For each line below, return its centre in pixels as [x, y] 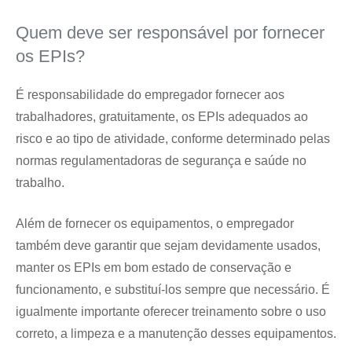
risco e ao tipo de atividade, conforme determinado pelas [173, 139]
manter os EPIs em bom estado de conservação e [154, 268]
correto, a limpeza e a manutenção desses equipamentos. [176, 334]
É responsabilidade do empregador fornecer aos [150, 95]
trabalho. [40, 183]
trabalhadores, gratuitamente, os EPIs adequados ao [162, 117]
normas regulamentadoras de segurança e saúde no [161, 161]
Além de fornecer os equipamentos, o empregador [155, 224]
